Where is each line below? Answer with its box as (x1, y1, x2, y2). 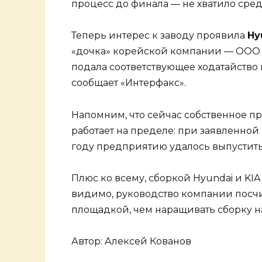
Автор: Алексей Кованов (71, 235, 191, 247)
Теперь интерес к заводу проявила (71, 30, 247, 42)
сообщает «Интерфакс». (71, 77, 186, 89)
